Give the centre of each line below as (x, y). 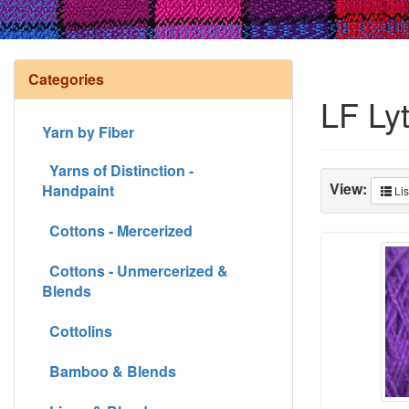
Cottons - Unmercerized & (135, 270)
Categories (66, 79)
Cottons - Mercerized (117, 230)
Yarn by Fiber (88, 131)
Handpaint (78, 190)
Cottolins (77, 330)
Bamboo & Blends (109, 371)
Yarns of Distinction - (118, 170)
